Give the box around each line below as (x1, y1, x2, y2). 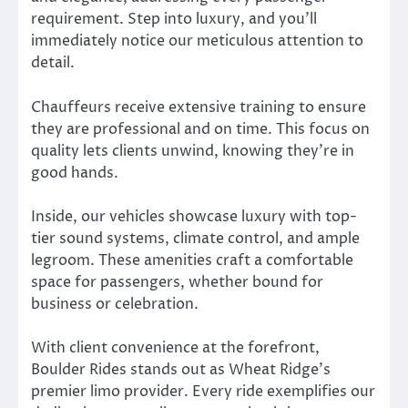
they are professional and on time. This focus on (31, 118, 370, 139)
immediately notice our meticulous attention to (31, 31, 363, 52)
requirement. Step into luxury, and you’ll (31, 9, 317, 30)
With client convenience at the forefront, (31, 337, 320, 358)
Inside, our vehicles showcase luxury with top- (31, 206, 357, 227)
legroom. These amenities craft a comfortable (31, 250, 353, 270)
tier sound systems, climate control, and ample (31, 228, 360, 249)
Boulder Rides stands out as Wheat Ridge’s (31, 359, 331, 380)
